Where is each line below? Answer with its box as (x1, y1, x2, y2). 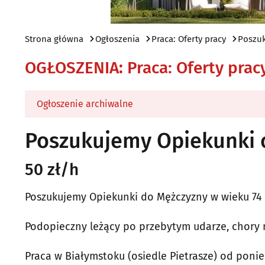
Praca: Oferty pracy (151, 34, 226, 44)
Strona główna (25, 34, 83, 44)
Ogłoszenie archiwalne (37, 98, 133, 109)
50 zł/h (25, 160, 79, 179)
